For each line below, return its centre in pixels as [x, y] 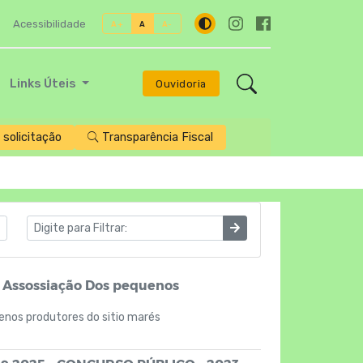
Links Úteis [45, 83]
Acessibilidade [50, 23]
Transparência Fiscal [157, 137]
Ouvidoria [181, 83]
